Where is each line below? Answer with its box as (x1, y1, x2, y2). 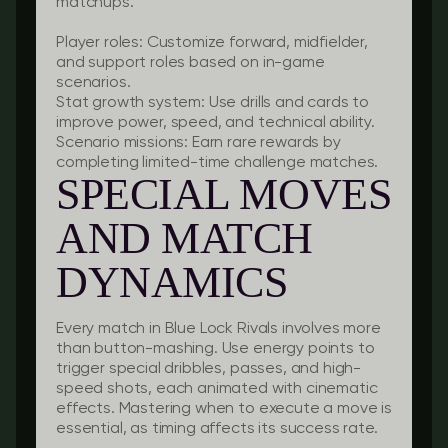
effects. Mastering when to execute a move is (56, 401, 392, 417)
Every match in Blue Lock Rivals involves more (56, 321, 381, 337)
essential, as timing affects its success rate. (56, 421, 378, 437)
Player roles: (56, 35, 143, 51)
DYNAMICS (56, 258, 288, 307)
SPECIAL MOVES (56, 170, 392, 219)
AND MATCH (56, 214, 314, 263)
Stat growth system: (56, 95, 205, 111)
